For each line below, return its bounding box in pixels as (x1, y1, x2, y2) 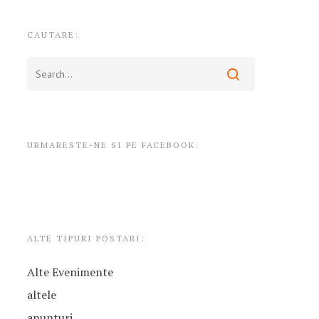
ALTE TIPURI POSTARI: (26, 233, 145, 244)
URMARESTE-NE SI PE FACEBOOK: (26, 140, 199, 150)
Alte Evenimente (26, 264, 113, 280)
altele (26, 287, 56, 303)
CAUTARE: (26, 29, 79, 40)
